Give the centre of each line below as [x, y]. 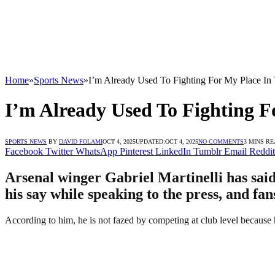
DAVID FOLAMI [81, 141]
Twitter [59, 151]
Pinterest [136, 151]
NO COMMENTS [221, 141]
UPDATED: [150, 141]
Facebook [24, 151]
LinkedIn [173, 151]
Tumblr [207, 151]
